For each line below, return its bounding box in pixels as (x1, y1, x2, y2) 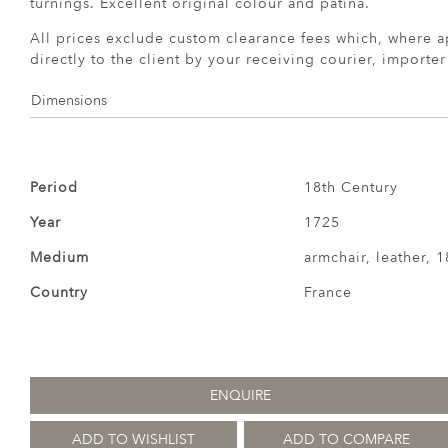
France (303, 283, 352, 302)
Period (30, 178, 78, 197)
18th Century (303, 178, 398, 197)
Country (30, 283, 88, 302)
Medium (30, 248, 89, 267)
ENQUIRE (209, 385, 271, 405)
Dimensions (31, 91, 107, 111)
